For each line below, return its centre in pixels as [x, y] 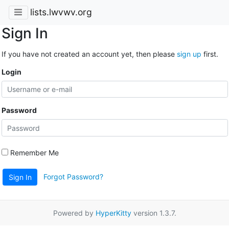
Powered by [74, 213]
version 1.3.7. [154, 213]
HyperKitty [113, 213]
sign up [189, 54]
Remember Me [33, 152]
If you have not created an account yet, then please [89, 54]
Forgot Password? [73, 176]
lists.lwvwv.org [61, 12]
